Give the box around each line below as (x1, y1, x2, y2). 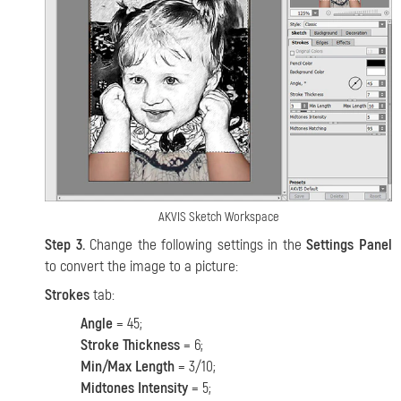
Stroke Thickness (81, 336, 180, 355)
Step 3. (45, 235, 85, 255)
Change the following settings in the (84, 235, 307, 255)
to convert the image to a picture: (45, 257, 238, 277)
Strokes (45, 286, 90, 305)
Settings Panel (306, 235, 393, 255)
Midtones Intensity (81, 379, 188, 398)
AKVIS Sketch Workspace (158, 209, 279, 226)
